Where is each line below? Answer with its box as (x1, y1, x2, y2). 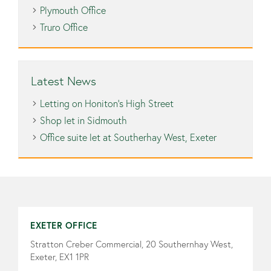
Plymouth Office (40, 4, 106, 16)
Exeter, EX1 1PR (30, 251, 89, 263)
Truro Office (40, 21, 88, 33)
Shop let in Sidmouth (40, 114, 127, 126)
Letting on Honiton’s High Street (40, 97, 174, 109)
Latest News (31, 74, 96, 88)
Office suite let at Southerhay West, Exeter (40, 131, 217, 143)
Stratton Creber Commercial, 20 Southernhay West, (30, 238, 233, 250)
